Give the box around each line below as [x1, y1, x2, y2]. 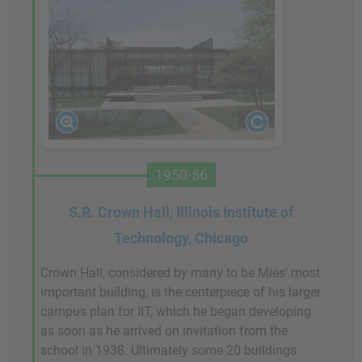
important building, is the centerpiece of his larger [40, 284, 321, 300]
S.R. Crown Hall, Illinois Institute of [69, 203, 293, 221]
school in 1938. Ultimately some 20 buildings [40, 342, 297, 358]
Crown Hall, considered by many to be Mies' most [40, 264, 320, 280]
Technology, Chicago [114, 229, 248, 246]
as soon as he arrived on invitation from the [40, 322, 288, 339]
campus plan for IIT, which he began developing [40, 303, 311, 319]
